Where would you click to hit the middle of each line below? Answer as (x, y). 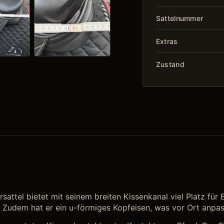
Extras (167, 41)
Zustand (170, 64)
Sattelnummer (179, 18)
